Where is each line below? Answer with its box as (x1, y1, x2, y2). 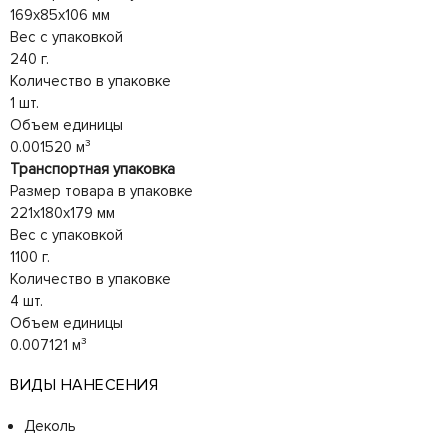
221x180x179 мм (10, 204, 115, 223)
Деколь (24, 417, 76, 436)
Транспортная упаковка (10, 160, 175, 179)
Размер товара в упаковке (10, 182, 193, 201)
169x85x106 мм (10, 6, 110, 25)
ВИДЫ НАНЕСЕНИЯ (10, 375, 158, 396)
